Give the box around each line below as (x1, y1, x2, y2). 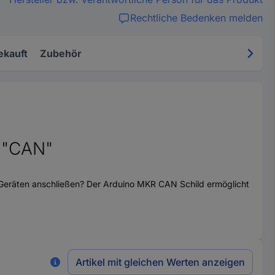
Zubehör (40, 47, 82, 60)
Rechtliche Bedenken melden (130, 12, 263, 24)
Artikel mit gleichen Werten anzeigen (75, 256, 245, 268)
